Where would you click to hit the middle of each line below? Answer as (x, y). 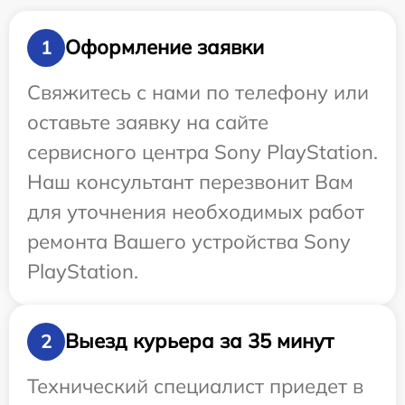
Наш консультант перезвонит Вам (190, 181)
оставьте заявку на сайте (148, 122)
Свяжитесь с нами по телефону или (198, 92)
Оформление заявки (165, 47)
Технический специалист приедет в (195, 386)
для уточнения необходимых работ (196, 211)
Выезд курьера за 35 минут (199, 341)
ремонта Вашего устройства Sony (189, 241)
